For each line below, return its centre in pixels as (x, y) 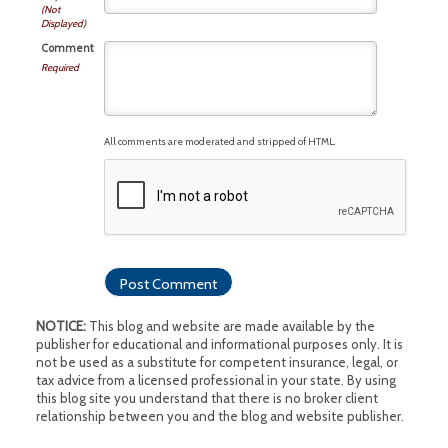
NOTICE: (60, 325)
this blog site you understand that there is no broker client (206, 397)
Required (59, 67)
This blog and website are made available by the (230, 325)
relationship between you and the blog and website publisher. (219, 415)
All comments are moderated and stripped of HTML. (219, 141)
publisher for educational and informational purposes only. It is (219, 343)
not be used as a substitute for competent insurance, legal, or (216, 361)
